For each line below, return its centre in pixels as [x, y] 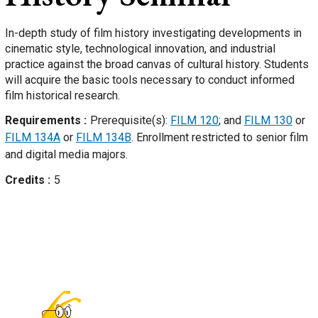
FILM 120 [194, 121]
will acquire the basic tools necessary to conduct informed [150, 80]
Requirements [44, 121]
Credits [26, 180]
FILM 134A [33, 138]
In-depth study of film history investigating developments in [153, 33]
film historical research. [62, 96]
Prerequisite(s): [130, 121]
